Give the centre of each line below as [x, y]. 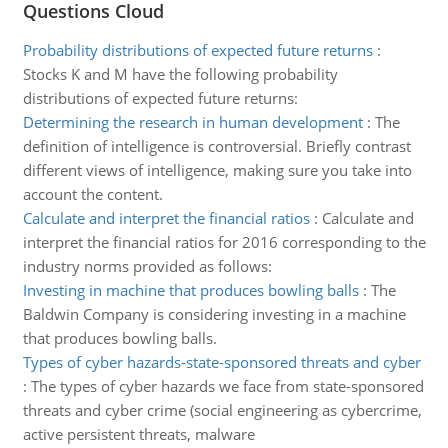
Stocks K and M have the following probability [180, 74]
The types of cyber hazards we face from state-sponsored [227, 386]
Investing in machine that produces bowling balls [190, 290]
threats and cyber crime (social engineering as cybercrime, [222, 410]
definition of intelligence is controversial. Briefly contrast [216, 146]
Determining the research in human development [192, 122]
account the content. [92, 194]
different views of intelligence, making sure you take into [217, 170]
